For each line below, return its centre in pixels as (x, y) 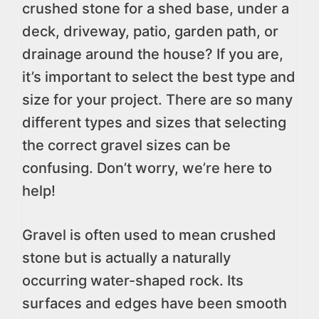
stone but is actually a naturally (126, 258)
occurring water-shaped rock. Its (133, 281)
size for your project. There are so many (157, 100)
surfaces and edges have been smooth (155, 303)
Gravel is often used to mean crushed (149, 235)
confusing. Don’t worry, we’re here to (147, 168)
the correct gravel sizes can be (126, 145)
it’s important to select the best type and (159, 77)
